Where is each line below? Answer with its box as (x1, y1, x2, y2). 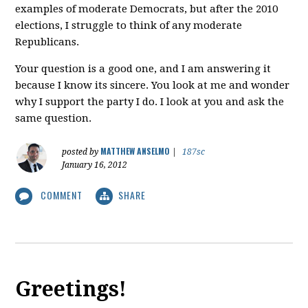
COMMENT (38, 187, 86, 202)
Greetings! (15, 277, 127, 302)
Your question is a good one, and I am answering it (15, 62, 272, 75)
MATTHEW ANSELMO (100, 144, 170, 157)
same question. (15, 111, 92, 124)
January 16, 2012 (62, 159, 128, 170)
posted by (62, 146, 101, 157)
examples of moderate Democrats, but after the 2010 (15, 2, 278, 15)
